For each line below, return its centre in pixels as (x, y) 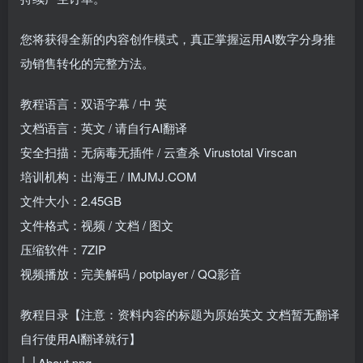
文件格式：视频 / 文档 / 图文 (97, 224)
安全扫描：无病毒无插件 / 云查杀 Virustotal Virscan (158, 152)
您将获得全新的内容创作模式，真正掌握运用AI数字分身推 (178, 38)
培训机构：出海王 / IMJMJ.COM (109, 176)
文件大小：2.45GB (71, 200)
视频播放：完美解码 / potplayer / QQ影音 (131, 273)
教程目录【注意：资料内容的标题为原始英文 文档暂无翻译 (180, 314)
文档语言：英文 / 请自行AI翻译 (104, 127)
